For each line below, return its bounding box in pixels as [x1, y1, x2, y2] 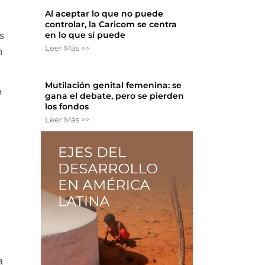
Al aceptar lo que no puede [45, 8, 164, 20]
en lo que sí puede [45, 30, 126, 41]
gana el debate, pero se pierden [45, 91, 185, 102]
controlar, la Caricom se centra [45, 19, 177, 30]
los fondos [45, 101, 89, 112]
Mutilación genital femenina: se [45, 80, 182, 91]
